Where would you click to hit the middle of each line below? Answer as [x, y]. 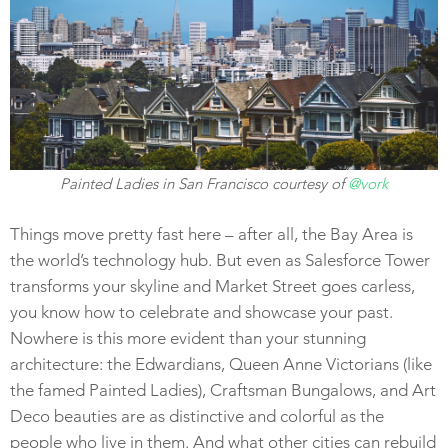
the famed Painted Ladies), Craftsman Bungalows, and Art [223, 389]
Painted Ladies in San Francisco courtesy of [204, 183]
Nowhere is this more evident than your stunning [188, 337]
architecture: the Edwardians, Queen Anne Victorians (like [221, 363]
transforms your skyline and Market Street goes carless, [212, 285]
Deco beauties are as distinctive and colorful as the [197, 415]
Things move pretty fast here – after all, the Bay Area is [211, 233]
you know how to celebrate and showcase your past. [201, 311]
